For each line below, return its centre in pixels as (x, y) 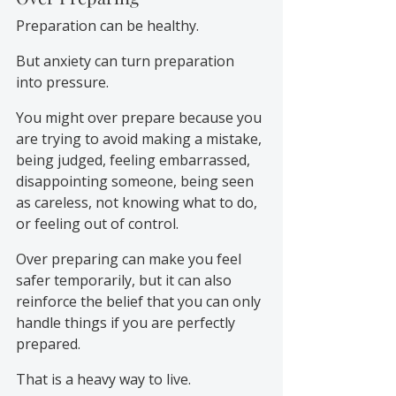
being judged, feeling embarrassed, (135, 160)
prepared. (48, 343)
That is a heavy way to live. (103, 379)
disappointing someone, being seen (137, 181)
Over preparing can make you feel (130, 259)
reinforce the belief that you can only (140, 301)
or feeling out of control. (97, 223)
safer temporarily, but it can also (126, 280)
